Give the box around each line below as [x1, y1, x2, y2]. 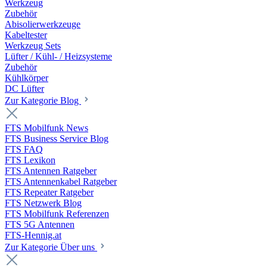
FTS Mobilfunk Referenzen [5, 208, 109, 219]
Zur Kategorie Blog [5, 95, 81, 105]
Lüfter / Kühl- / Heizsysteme [5, 51, 112, 61]
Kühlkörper [5, 72, 48, 83]
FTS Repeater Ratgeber [5, 187, 94, 197]
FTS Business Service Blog [5, 133, 108, 144]
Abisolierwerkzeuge [5, 18, 80, 29]
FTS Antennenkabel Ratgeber [5, 176, 117, 187]
